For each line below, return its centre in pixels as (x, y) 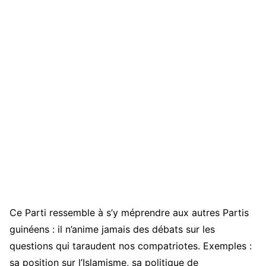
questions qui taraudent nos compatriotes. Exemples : (131, 246)
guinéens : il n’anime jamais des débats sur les (112, 229)
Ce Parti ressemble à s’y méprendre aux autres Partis (129, 213)
